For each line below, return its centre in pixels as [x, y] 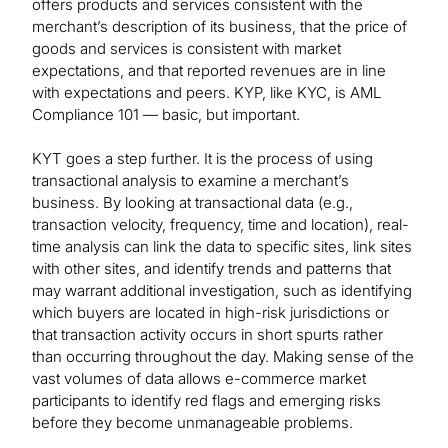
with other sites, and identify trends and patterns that [211, 269]
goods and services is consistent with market [186, 49]
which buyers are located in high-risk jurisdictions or [210, 313]
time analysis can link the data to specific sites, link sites [222, 247]
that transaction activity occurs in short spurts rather [207, 335]
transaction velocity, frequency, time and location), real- [220, 225]
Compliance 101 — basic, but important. [166, 115]
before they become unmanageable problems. [192, 423]
